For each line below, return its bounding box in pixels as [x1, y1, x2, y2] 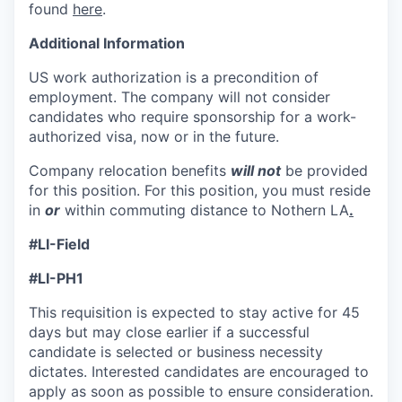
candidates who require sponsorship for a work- [29, 107, 356, 126]
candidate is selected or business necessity [29, 342, 323, 361]
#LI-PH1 [29, 268, 83, 287]
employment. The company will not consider [29, 87, 330, 106]
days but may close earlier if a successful [29, 322, 310, 341]
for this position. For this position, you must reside [29, 180, 371, 199]
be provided [281, 161, 368, 179]
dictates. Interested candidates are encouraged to [29, 362, 369, 380]
